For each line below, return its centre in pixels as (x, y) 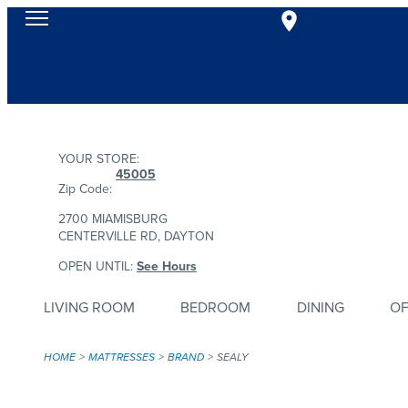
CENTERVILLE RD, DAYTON (136, 236)
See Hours (167, 266)
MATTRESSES (122, 357)
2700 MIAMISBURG (113, 219)
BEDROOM (216, 307)
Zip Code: (85, 189)
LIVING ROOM (89, 307)
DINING (320, 307)
